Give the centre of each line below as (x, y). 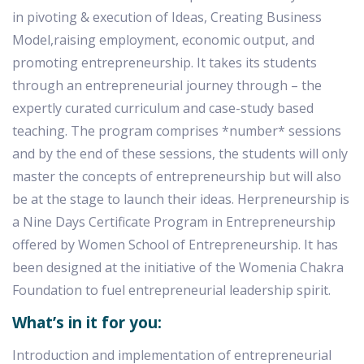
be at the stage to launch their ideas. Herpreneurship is (181, 199)
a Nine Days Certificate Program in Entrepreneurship (174, 222)
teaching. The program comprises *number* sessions (177, 131)
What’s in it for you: (87, 323)
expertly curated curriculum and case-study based (163, 108)
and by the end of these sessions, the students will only (180, 154)
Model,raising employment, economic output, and (163, 40)
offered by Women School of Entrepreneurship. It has (175, 245)
